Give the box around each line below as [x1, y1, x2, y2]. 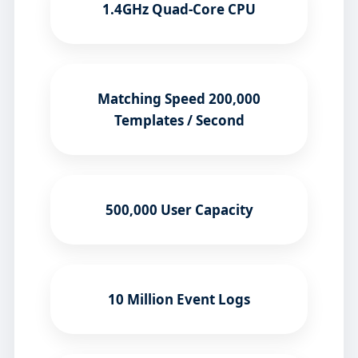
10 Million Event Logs [108, 290, 250, 309]
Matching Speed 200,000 [97, 89, 261, 109]
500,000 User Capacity [105, 201, 253, 220]
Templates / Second [113, 111, 245, 130]
